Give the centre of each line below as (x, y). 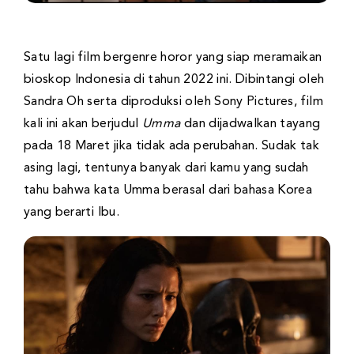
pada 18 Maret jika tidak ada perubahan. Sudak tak (172, 146)
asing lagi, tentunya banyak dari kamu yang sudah (166, 168)
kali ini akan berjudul (83, 124)
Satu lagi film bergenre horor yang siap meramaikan (173, 57)
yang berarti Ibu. (72, 212)
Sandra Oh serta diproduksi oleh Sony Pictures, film (173, 102)
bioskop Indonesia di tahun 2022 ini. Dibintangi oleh (174, 79)
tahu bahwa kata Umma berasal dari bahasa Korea (168, 190)
